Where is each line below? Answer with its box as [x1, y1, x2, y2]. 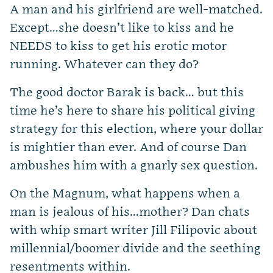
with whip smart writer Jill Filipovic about [10, 223, 257, 238]
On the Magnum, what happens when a [10, 186, 240, 202]
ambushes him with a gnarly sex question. [10, 158, 258, 174]
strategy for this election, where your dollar [10, 122, 263, 137]
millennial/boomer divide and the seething [10, 241, 261, 257]
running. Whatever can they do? [10, 57, 199, 73]
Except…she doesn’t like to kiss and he [10, 21, 234, 36]
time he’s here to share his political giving [10, 104, 255, 119]
